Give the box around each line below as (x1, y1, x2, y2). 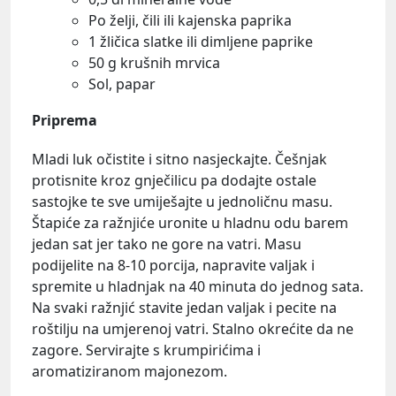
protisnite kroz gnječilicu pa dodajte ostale (32, 170, 316, 190)
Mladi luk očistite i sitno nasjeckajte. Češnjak (32, 148, 327, 169)
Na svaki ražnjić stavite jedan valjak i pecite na (32, 297, 337, 317)
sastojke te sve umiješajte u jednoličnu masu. (32, 191, 332, 211)
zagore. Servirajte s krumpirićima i (32, 339, 261, 360)
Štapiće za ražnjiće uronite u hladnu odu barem (32, 212, 348, 232)
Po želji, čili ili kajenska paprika (88, 10, 292, 30)
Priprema (32, 110, 97, 131)
